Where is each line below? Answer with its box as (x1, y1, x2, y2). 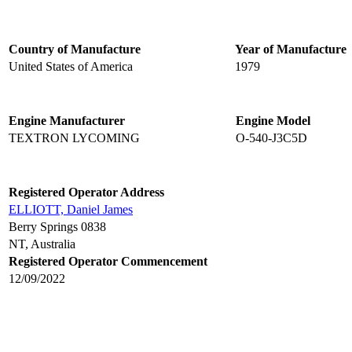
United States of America (9, 60, 133, 74)
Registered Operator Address (9, 185, 164, 200)
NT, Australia (9, 237, 75, 251)
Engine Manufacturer (9, 114, 125, 128)
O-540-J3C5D (236, 131, 307, 145)
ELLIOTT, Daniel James (9, 203, 133, 217)
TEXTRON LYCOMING (9, 131, 140, 145)
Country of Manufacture (9, 42, 141, 57)
